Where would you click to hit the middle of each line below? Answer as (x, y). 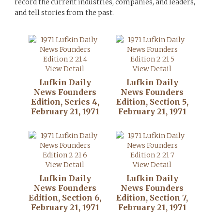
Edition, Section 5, (152, 102)
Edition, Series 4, (65, 102)
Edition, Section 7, (152, 198)
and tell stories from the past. (64, 13)
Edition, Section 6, (65, 198)
